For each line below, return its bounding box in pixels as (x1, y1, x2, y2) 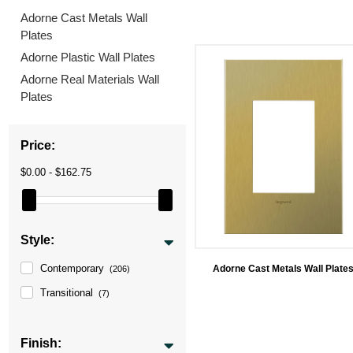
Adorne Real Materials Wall (20, 72, 160, 86)
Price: (20, 138, 56, 152)
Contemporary (40, 262, 105, 274)
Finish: (20, 336, 62, 350)
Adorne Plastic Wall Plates (20, 50, 156, 64)
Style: (20, 232, 55, 247)
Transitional (40, 286, 94, 299)
